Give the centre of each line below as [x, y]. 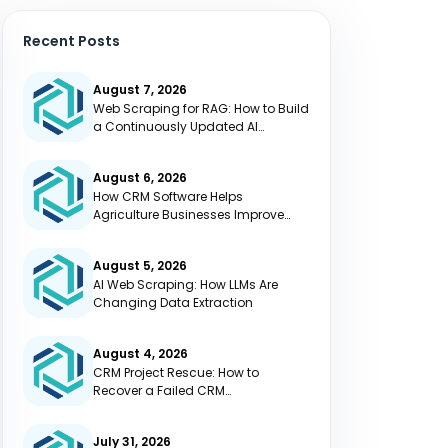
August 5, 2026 [140, 265]
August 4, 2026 [140, 353]
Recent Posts [71, 41]
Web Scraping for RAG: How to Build [201, 108]
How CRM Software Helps [168, 196]
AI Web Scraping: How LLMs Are [185, 284]
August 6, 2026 [140, 177]
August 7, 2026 [140, 89]
